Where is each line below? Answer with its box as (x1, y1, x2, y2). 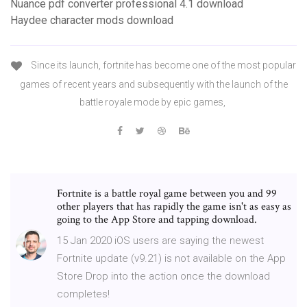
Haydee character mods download (10, 14, 173, 27)
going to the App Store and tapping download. (57, 212, 257, 227)
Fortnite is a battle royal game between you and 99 (57, 186, 277, 201)
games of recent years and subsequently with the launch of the (19, 78, 288, 90)
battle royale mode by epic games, (79, 96, 228, 108)
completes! (57, 287, 110, 300)
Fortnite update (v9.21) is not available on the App (57, 251, 286, 265)
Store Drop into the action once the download (57, 269, 270, 282)
